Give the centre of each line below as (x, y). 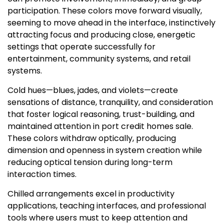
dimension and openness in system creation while (105, 150)
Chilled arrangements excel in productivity (91, 194)
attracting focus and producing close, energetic (101, 35)
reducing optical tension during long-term (90, 162)
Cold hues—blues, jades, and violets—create (93, 90)
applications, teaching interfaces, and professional (107, 206)
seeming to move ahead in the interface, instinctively (111, 23)
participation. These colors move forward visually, (105, 11)
